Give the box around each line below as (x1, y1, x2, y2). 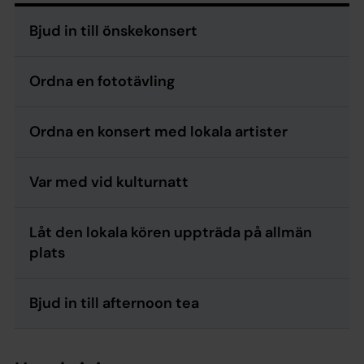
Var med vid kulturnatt (29, 171, 188, 192)
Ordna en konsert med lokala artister (29, 121, 288, 141)
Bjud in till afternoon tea (29, 292, 199, 313)
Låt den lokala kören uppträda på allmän (29, 222, 312, 242)
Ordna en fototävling (29, 71, 175, 91)
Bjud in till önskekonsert (29, 20, 197, 41)
